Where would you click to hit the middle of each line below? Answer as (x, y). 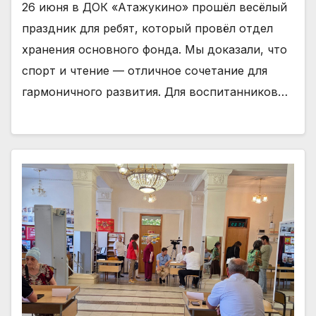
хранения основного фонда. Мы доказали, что (154, 49)
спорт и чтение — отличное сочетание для (145, 70)
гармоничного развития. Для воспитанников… (155, 91)
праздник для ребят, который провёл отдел (147, 28)
